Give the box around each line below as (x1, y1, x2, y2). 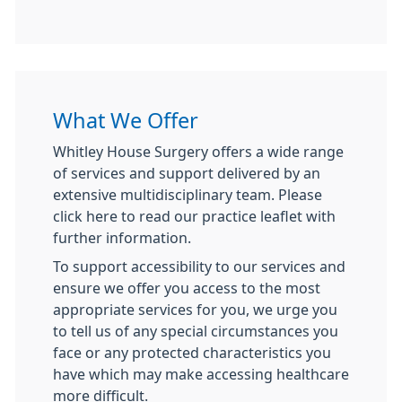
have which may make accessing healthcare (53, 367, 349, 381)
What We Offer (53, 110, 198, 131)
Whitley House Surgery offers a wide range (53, 144, 344, 159)
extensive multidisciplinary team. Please (53, 188, 322, 202)
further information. (53, 231, 191, 245)
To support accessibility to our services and (53, 259, 345, 274)
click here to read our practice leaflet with (53, 209, 336, 223)
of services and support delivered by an (53, 166, 320, 180)
